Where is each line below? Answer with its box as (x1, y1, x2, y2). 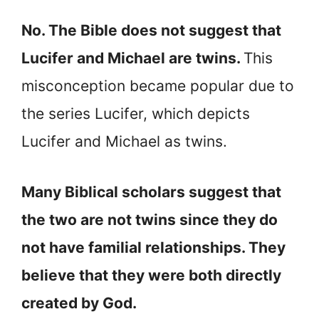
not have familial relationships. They (21, 238, 286, 256)
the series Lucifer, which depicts (21, 105, 250, 123)
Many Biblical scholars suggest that (21, 182, 281, 201)
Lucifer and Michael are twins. (21, 49, 244, 68)
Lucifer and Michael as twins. (21, 132, 227, 151)
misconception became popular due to (21, 77, 294, 95)
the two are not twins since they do (21, 210, 278, 229)
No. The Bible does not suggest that (21, 21, 281, 40)
